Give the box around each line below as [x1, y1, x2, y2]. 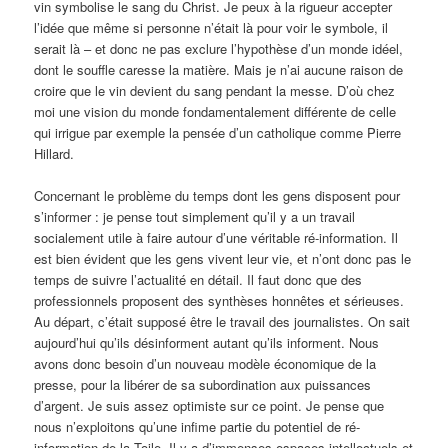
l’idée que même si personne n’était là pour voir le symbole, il [34, 17, 389, 37]
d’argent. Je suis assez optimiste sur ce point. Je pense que [34, 395, 385, 415]
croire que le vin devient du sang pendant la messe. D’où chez [34, 80, 396, 100]
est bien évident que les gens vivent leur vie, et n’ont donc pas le [34, 248, 412, 268]
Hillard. [34, 143, 75, 163]
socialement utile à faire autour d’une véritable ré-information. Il [34, 227, 399, 247]
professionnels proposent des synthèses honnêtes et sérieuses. [34, 290, 405, 310]
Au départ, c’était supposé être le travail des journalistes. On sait [34, 311, 411, 331]
